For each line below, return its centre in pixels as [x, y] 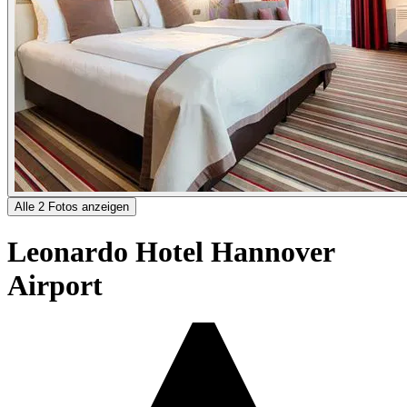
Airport [55, 286]
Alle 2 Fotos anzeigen [72, 206]
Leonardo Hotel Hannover [171, 252]
